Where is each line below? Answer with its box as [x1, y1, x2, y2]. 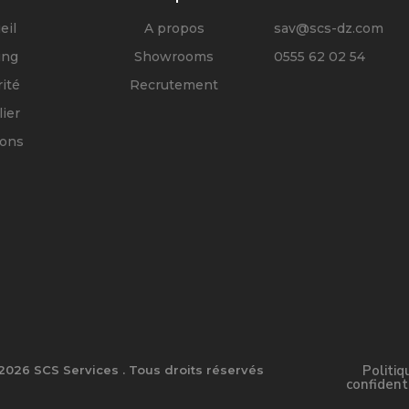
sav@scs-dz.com [274, 20, 384, 37]
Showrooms [134, 48, 215, 66]
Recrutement [130, 77, 219, 94]
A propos [143, 20, 204, 37]
